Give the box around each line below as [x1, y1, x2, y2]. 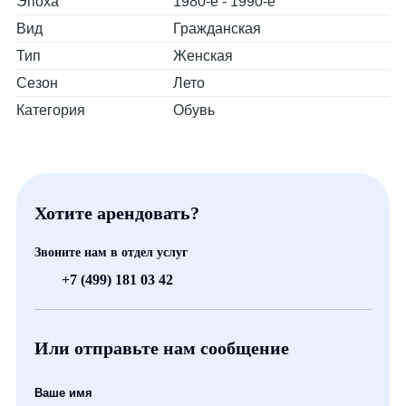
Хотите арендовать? [34, 203, 199, 223]
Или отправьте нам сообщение [34, 338, 289, 358]
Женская [172, 48, 233, 63]
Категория [16, 102, 85, 118]
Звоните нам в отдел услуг [34, 246, 188, 259]
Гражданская [172, 21, 261, 36]
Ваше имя [34, 386, 92, 400]
